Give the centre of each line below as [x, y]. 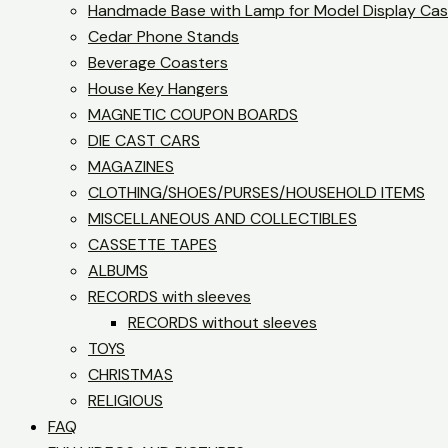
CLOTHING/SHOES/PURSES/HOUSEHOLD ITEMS [256, 193]
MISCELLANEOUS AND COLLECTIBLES [222, 219]
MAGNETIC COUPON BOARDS [193, 115]
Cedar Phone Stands [163, 37]
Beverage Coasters [158, 63]
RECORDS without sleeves [222, 323]
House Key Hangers [158, 89]
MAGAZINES [131, 167]
